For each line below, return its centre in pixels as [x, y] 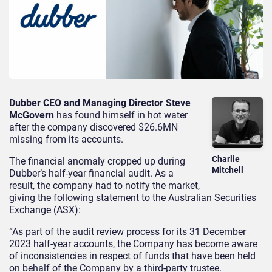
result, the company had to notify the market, [104, 185]
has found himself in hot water [121, 115]
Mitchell [228, 170]
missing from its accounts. [66, 139]
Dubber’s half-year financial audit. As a [91, 173]
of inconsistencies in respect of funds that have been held [132, 256]
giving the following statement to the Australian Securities [133, 197]
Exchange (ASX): [45, 209]
